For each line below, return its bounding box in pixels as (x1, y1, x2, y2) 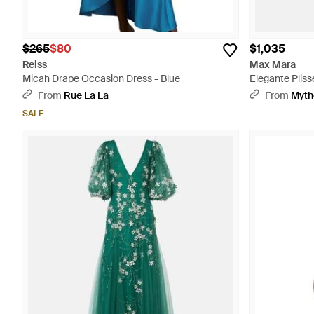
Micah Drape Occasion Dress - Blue (22, 72, 180, 85)
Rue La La (64, 89, 109, 102)
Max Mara (250, 58, 296, 71)
